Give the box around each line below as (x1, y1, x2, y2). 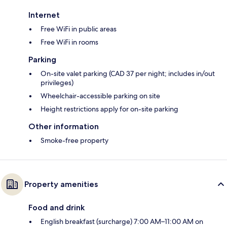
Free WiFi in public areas (41, 24, 117, 34)
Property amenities (24, 179, 98, 190)
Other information (28, 122, 99, 132)
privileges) (41, 78, 73, 88)
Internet (28, 10, 60, 20)
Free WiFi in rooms (41, 37, 98, 47)
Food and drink (28, 203, 85, 213)
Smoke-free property (41, 136, 108, 145)
